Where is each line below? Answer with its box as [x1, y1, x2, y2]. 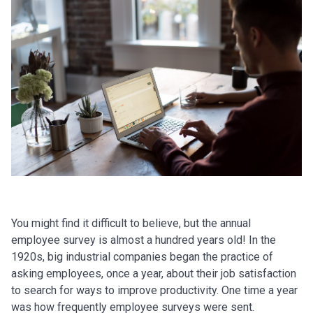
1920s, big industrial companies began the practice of [11, 250, 273, 263]
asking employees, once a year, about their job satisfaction [11, 267, 296, 280]
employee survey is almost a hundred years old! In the [11, 233, 276, 247]
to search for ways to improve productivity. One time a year [11, 284, 298, 297]
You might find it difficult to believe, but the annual [11, 217, 251, 230]
